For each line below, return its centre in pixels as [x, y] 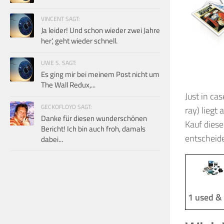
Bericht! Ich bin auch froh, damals [93, 128]
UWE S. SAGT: [59, 62]
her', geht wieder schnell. [79, 40]
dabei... [52, 139]
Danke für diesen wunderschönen [94, 118]
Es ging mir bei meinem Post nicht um [100, 74]
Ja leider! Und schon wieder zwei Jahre [100, 30]
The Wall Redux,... [68, 84]
